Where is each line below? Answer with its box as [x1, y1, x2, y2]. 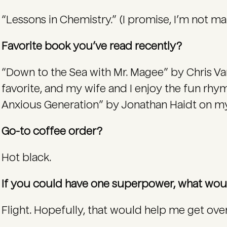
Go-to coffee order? [1, 125, 105, 137]
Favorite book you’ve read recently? [1, 40, 184, 52]
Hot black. [1, 152, 54, 164]
